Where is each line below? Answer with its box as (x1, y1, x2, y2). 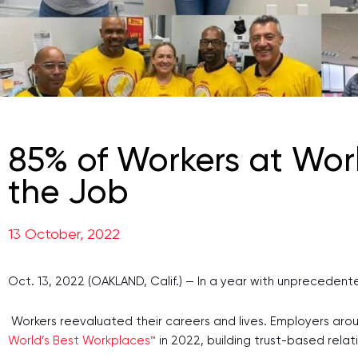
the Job (8, 172, 129, 211)
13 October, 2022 (8, 225, 120, 242)
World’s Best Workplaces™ (8, 333, 156, 348)
